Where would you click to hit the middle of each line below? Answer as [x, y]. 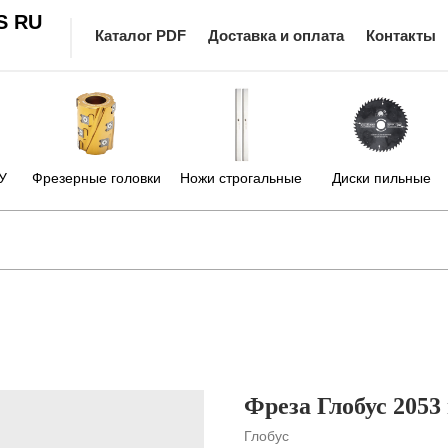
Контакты [400, 35]
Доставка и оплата [276, 35]
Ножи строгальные [241, 178]
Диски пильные [381, 178]
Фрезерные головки [96, 178]
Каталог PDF [140, 35]
